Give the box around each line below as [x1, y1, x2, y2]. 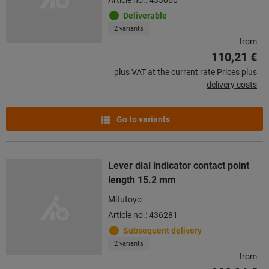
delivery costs [207, 79, 257, 89]
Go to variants [114, 114, 170, 124]
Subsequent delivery [123, 225, 202, 235]
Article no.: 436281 [108, 210, 178, 220]
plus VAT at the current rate [114, 67, 215, 77]
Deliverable [123, 10, 167, 20]
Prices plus [217, 67, 257, 77]
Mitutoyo [108, 194, 142, 204]
